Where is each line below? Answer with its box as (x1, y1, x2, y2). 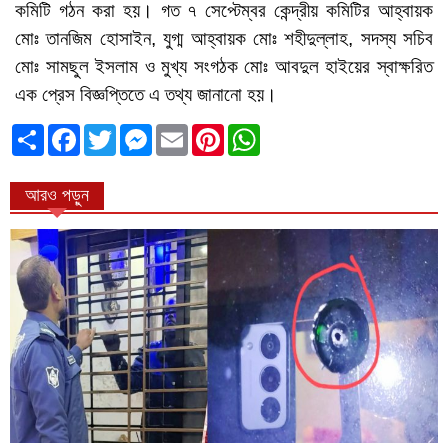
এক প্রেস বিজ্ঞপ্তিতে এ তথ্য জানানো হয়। (15, 83, 277, 105)
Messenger (152, 122, 231, 140)
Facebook (80, 122, 151, 140)
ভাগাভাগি (44, 122, 90, 140)
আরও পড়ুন (25, 184, 89, 205)
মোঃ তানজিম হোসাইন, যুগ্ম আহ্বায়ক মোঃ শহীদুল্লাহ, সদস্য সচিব (15, 27, 433, 49)
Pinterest (224, 122, 287, 140)
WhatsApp (260, 122, 334, 140)
